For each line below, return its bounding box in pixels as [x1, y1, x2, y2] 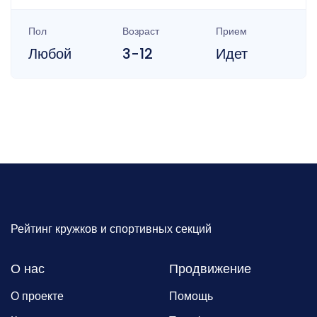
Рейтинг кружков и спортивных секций [11, 220, 212, 237]
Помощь [169, 287, 213, 304]
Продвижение [169, 259, 251, 277]
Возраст [122, 23, 159, 38]
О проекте [11, 287, 64, 304]
